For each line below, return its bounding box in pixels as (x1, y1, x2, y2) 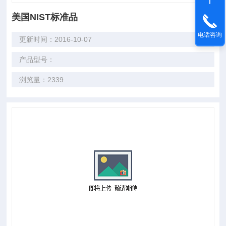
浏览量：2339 (19, 76, 64, 84)
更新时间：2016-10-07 (19, 35, 92, 43)
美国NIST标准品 (12, 12, 78, 22)
